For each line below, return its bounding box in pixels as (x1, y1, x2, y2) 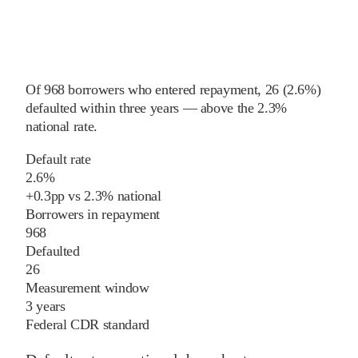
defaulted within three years (26, 99, 179, 116)
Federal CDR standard (26, 316, 149, 332)
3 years (26, 297, 66, 314)
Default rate (26, 150, 91, 167)
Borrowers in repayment (26, 205, 161, 222)
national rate (26, 117, 94, 134)
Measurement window (26, 279, 149, 296)
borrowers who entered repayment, (64, 81, 261, 97)
